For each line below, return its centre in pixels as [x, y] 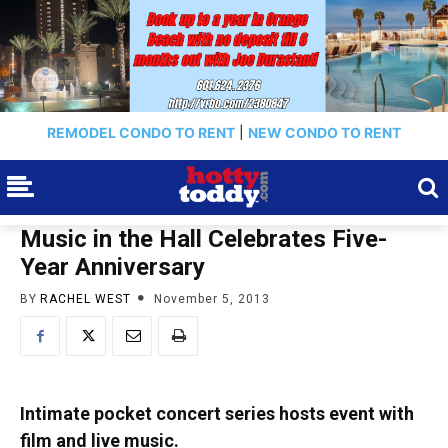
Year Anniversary [112, 267]
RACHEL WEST [85, 298]
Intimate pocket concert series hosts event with [217, 413]
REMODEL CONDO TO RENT [141, 132]
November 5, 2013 [212, 298]
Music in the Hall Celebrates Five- [203, 239]
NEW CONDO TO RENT [324, 132]
